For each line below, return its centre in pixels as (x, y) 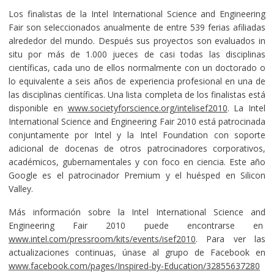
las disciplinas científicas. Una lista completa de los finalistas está (137, 94)
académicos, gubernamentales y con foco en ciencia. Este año (137, 161)
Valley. (20, 188)
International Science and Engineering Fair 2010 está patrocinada (137, 121)
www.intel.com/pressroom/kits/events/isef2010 (102, 239)
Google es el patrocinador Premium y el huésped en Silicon (137, 175)
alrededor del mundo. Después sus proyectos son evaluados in (137, 40)
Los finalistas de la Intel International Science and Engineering (137, 13)
